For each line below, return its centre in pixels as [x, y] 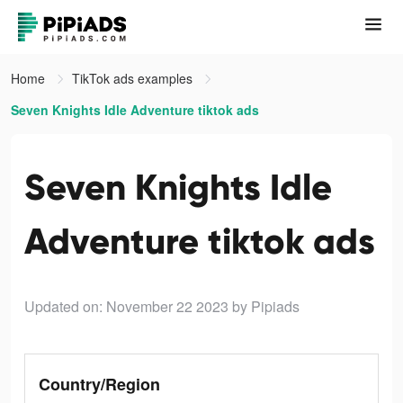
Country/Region [99, 384]
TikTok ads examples [134, 78]
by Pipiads [266, 306]
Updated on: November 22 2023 [126, 306]
